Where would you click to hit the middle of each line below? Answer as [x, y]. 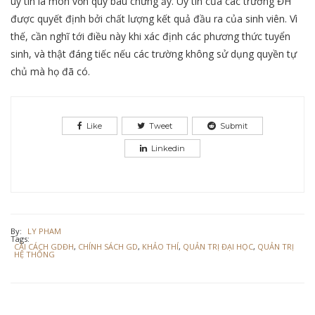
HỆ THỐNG [34, 254]
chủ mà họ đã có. [50, 71]
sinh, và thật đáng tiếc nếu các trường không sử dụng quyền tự [154, 53]
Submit [234, 126]
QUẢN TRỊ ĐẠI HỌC [218, 246]
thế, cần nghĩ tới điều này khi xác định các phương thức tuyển [150, 36]
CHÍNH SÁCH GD [108, 246]
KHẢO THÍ [160, 246]
